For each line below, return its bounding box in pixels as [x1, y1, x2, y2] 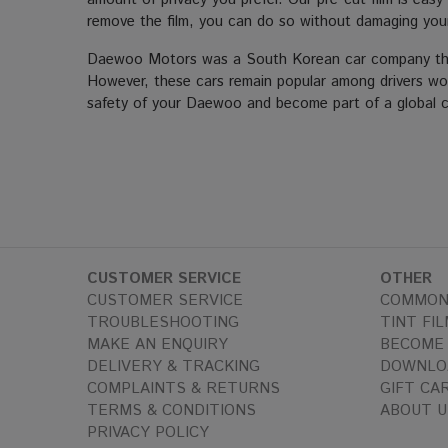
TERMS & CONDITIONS [87, 400, 256, 421]
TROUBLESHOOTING [87, 312, 239, 333]
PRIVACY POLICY [87, 422, 209, 443]
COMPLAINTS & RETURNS [87, 378, 280, 399]
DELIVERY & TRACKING [87, 356, 260, 377]
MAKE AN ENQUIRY [87, 334, 228, 355]
